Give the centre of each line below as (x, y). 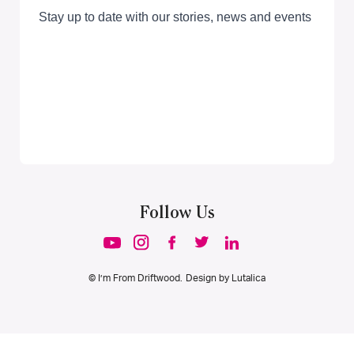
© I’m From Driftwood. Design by (160, 278)
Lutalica (248, 278)
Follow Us (177, 213)
